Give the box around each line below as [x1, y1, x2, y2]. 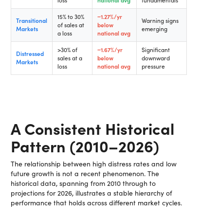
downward [142, 54, 170, 62]
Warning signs [142, 17, 179, 24]
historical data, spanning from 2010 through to [11, 179, 156, 188]
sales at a [57, 54, 83, 62]
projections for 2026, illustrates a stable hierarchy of [11, 188, 173, 198]
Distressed [16, 50, 44, 57]
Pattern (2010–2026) [11, 135, 160, 156]
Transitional [16, 17, 48, 24]
